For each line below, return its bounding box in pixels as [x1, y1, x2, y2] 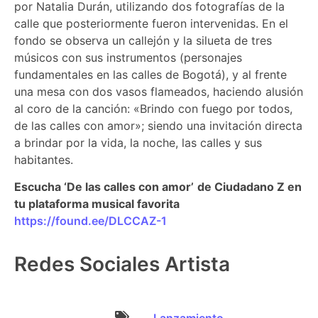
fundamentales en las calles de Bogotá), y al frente [14, 67, 287, 82]
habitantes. [14, 152, 73, 167]
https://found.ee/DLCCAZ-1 [14, 214, 167, 229]
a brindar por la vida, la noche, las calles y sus [14, 135, 262, 150]
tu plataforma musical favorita [14, 197, 180, 212]
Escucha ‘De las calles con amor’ [14, 180, 194, 194]
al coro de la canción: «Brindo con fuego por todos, [14, 101, 292, 116]
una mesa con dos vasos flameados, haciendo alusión [14, 84, 303, 99]
